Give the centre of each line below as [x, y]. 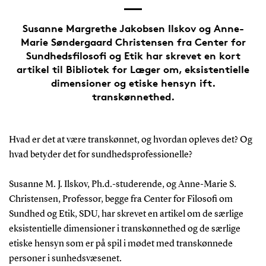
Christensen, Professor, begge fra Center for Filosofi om [121, 199]
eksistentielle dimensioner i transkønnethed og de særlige [124, 229]
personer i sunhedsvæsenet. [65, 259]
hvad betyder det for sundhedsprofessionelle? [100, 155]
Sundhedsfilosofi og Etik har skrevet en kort [133, 55]
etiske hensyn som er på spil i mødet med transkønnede [121, 244]
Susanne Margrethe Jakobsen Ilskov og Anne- [133, 28]
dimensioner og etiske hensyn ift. [133, 83]
